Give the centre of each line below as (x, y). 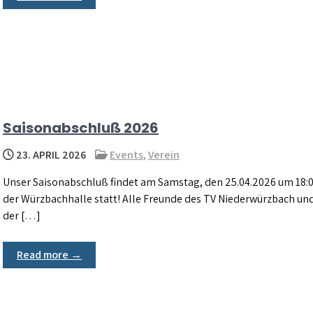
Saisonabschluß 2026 (81, 128)
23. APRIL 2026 (50, 154)
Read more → (49, 254)
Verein (164, 154)
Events (126, 154)
